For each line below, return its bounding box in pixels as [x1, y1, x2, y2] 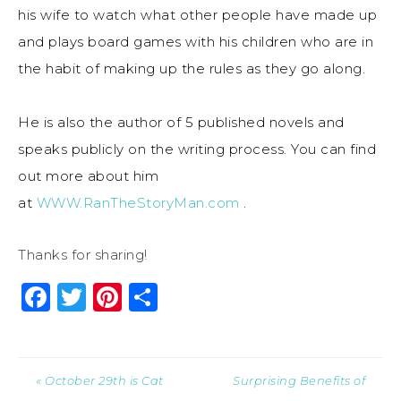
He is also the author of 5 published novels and [18, 114, 345, 132]
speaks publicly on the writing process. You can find [18, 141, 376, 158]
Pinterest [122, 279, 257, 315]
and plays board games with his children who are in [18, 33, 373, 51]
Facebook [50, 279, 192, 315]
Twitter [86, 279, 190, 315]
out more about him [18, 167, 158, 185]
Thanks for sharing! [18, 246, 148, 264]
